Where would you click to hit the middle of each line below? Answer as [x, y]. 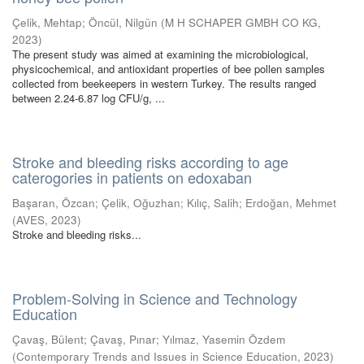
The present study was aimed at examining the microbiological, [160, 54]
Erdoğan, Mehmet [291, 203]
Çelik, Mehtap [47, 22]
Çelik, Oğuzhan [141, 203]
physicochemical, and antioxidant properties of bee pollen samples [169, 69]
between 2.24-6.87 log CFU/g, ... [89, 98]
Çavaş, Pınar [123, 339]
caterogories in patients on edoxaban [132, 177]
